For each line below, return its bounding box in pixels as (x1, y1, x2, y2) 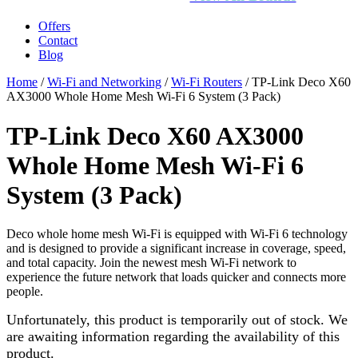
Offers (38, 19, 70, 34)
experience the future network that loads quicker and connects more (6, 270, 346, 284)
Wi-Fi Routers (171, 75, 242, 89)
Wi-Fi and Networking (47, 75, 161, 89)
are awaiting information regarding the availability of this (6, 328, 340, 345)
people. (6, 284, 43, 299)
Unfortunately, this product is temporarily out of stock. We (6, 312, 348, 328)
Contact (38, 34, 78, 48)
